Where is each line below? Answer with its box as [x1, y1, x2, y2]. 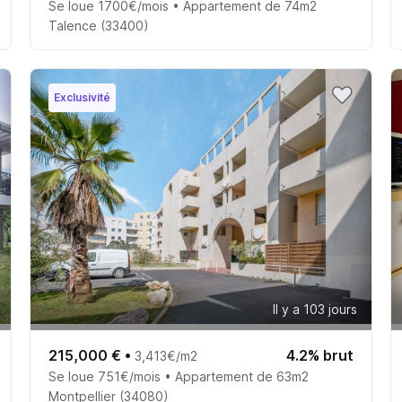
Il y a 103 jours [272, 301, 357, 318]
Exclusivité [54, 91, 111, 105]
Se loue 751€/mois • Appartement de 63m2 [48, 369, 310, 385]
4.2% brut [285, 346, 354, 365]
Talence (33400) [48, 17, 150, 33]
